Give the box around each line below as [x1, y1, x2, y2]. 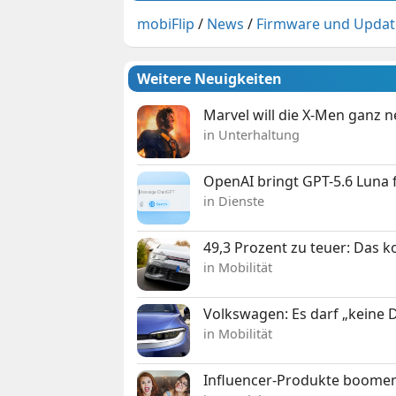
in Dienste [203, 192, 265, 209]
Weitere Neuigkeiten [137, 68, 283, 88]
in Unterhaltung [203, 126, 301, 143]
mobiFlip [137, 13, 195, 34]
